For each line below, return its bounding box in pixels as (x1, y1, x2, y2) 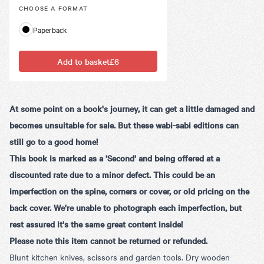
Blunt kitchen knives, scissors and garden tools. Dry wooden (9, 250, 230, 263)
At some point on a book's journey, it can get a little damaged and (9, 102, 255, 114)
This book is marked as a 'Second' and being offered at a (9, 151, 220, 164)
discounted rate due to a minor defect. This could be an (9, 168, 215, 180)
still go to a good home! (9, 135, 98, 147)
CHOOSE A (19, 3, 58, 12)
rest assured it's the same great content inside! (9, 217, 183, 230)
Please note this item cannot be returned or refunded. (9, 234, 207, 246)
